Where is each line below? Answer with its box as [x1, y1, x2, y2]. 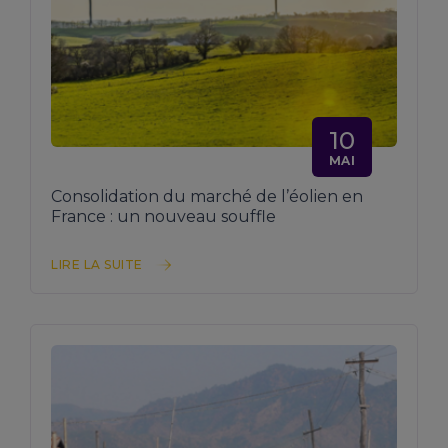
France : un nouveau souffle [51, 207, 276, 227]
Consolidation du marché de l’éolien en [51, 187, 363, 207]
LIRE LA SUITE [51, 257, 143, 273]
